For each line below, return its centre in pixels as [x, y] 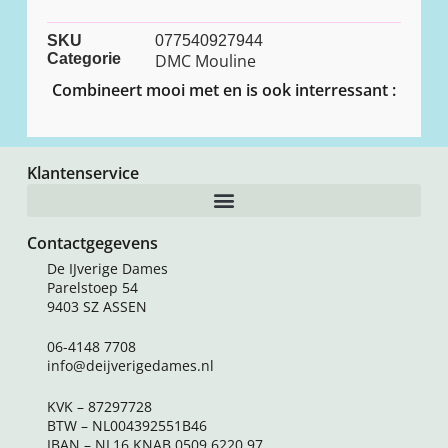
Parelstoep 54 [92, 287]
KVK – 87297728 [99, 406]
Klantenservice [82, 172]
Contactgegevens [92, 242]
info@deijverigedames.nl [130, 366]
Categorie [83, 58]
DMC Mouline [205, 60]
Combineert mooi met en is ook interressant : [223, 89]
